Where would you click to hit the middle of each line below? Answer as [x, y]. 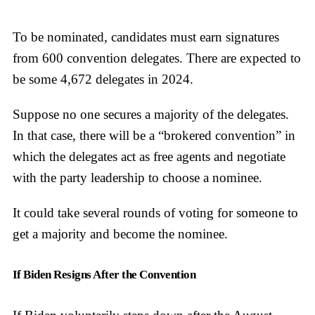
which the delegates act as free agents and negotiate [149, 156]
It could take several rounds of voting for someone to [155, 212]
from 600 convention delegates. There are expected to [157, 58]
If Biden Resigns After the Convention [104, 274]
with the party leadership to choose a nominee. [137, 177]
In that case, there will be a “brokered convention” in [154, 135]
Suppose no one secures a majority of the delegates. [151, 114]
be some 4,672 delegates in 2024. [103, 79]
